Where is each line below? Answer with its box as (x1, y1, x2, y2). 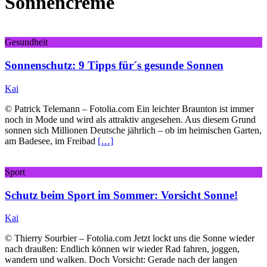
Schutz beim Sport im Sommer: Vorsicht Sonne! (5, 188, 238, 201)
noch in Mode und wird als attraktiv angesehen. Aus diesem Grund (5, 114, 256, 125)
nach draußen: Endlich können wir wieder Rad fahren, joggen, (5, 244, 240, 254)
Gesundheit (5, 37, 48, 48)
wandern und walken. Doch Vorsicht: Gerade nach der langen (5, 254, 237, 265)
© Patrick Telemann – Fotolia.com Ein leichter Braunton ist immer (5, 103, 254, 114)
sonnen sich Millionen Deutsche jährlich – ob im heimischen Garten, (5, 125, 262, 135)
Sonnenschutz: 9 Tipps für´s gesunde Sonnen (5, 59, 223, 72)
